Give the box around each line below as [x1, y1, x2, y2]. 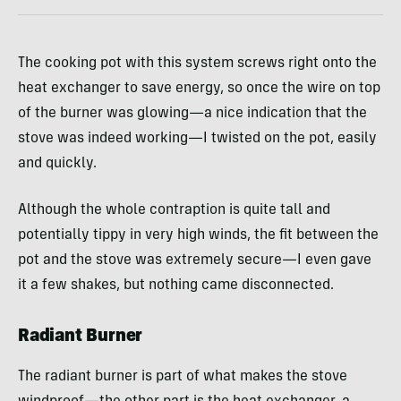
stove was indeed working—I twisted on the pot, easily [18, 131, 377, 146]
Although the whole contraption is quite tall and [18, 202, 330, 218]
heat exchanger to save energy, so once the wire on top [18, 81, 380, 96]
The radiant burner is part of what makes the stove [18, 369, 347, 384]
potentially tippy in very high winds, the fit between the [18, 227, 379, 243]
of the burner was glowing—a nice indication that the [18, 106, 367, 121]
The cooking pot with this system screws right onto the [18, 55, 377, 71]
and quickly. [18, 156, 97, 171]
